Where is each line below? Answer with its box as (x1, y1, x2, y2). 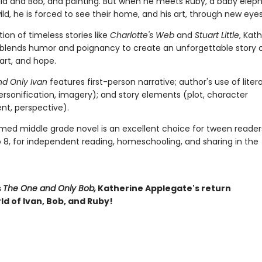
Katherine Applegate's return (95, 182, 231, 194)
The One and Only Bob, (2, 182, 96, 194)
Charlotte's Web (109, 29, 174, 41)
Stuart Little (194, 29, 239, 41)
